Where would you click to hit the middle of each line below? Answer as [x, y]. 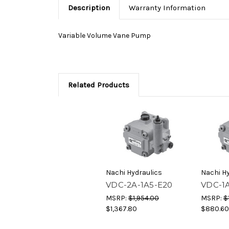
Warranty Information [167, 8]
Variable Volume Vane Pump [105, 36]
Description [89, 8]
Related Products [98, 85]
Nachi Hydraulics [134, 173]
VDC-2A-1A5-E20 [139, 185]
